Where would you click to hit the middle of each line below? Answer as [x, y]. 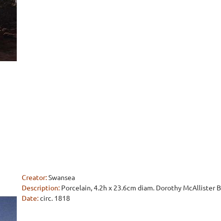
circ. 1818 [55, 198]
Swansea [62, 177]
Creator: [34, 177]
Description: [41, 187]
